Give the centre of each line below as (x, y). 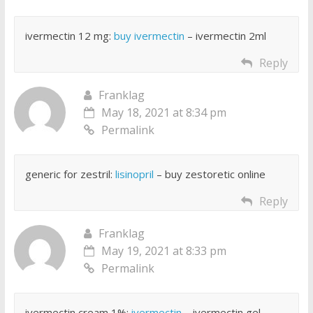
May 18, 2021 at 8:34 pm (163, 113)
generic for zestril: (70, 174)
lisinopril (134, 174)
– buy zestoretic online (209, 174)
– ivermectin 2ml (225, 36)
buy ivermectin (149, 36)
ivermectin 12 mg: (69, 36)
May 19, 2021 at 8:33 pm (163, 251)
